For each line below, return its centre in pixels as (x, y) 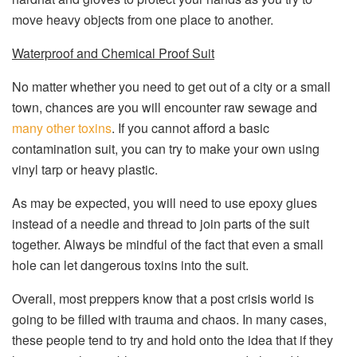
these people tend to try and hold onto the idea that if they (173, 340)
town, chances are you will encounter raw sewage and (165, 107)
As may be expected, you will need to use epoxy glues (165, 203)
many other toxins (62, 128)
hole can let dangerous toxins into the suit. (130, 265)
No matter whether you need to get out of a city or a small (171, 86)
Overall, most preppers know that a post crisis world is (163, 298)
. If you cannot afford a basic (190, 128)
